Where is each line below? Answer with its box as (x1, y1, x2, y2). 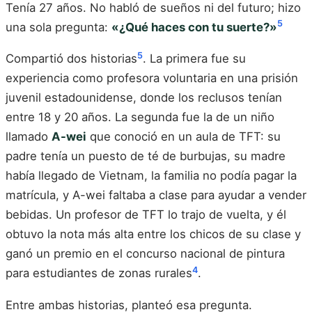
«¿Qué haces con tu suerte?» (111, 19, 277, 34)
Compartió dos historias (6, 52, 137, 66)
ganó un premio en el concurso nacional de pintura (6, 247, 285, 261)
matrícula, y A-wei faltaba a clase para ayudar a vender (6, 188, 306, 203)
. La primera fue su (143, 52, 246, 66)
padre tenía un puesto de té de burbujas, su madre (6, 149, 286, 164)
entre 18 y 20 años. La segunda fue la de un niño (6, 110, 274, 125)
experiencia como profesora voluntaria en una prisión (6, 71, 298, 86)
